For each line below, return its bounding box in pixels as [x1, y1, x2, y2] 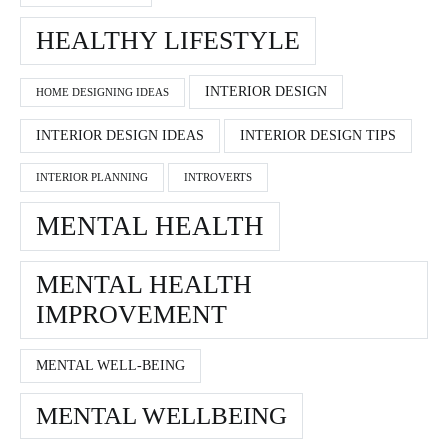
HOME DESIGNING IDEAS [36, 87, 169, 99]
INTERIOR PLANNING [36, 172, 148, 184]
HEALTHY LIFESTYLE [36, 26, 300, 56]
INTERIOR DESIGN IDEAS [36, 128, 204, 144]
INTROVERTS [184, 172, 252, 184]
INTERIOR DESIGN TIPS [240, 128, 396, 144]
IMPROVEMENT [36, 300, 227, 330]
